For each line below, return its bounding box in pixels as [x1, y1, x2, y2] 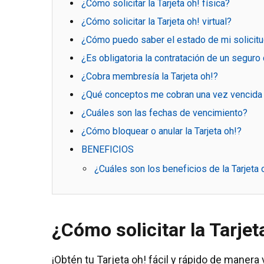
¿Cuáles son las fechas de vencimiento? [81, 107, 247, 118]
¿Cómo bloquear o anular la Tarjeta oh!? [81, 125, 242, 137]
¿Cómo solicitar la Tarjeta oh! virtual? [81, 15, 232, 27]
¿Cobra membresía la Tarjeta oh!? [81, 70, 218, 82]
